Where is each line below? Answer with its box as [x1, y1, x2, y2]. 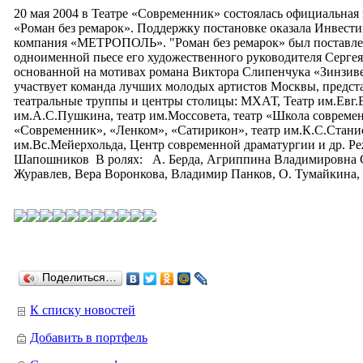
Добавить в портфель [30, 331, 147, 345]
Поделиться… [42, 271, 117, 284]
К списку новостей [30, 303, 135, 318]
